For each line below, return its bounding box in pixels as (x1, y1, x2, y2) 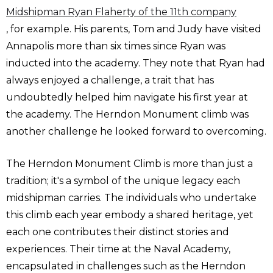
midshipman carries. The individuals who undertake (6, 192, 257, 204)
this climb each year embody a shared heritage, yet (6, 209, 253, 221)
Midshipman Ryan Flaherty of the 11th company (6, 6, 236, 18)
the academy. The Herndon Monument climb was (6, 108, 249, 121)
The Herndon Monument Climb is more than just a (6, 158, 253, 170)
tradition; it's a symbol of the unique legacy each (6, 175, 240, 187)
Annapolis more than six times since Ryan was (6, 40, 225, 52)
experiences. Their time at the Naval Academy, (6, 243, 230, 255)
